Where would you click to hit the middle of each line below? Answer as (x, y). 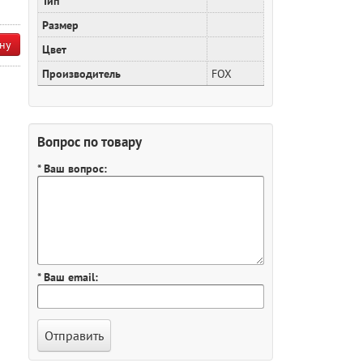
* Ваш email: (68, 277)
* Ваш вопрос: (72, 168)
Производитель (81, 73)
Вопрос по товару (90, 141)
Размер (60, 25)
